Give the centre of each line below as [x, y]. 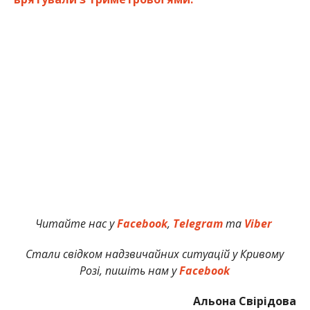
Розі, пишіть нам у [130, 270]
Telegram [199, 223]
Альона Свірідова [245, 301]
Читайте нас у [76, 223]
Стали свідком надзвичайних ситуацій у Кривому [155, 254]
